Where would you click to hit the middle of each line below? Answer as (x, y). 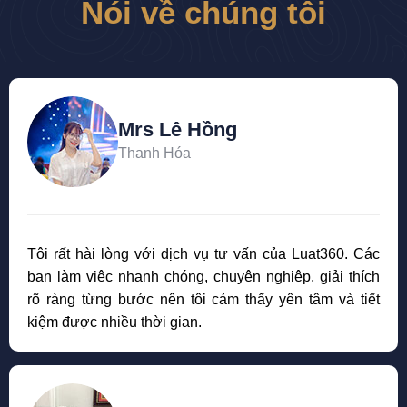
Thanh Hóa (154, 154)
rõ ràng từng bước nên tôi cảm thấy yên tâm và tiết (203, 299)
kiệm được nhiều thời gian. (114, 322)
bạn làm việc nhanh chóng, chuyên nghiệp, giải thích (203, 276)
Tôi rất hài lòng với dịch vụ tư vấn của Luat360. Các (203, 253)
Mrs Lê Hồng (178, 130)
